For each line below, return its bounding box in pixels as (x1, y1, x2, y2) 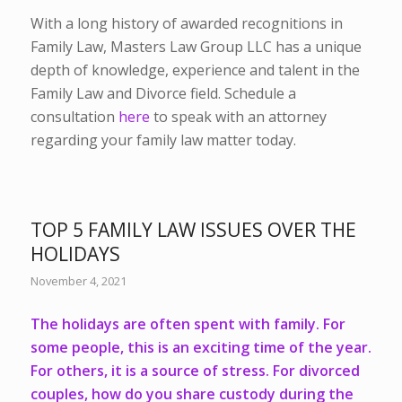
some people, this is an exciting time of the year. (30, 336, 371, 357)
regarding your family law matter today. (30, 130, 296, 151)
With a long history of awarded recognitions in (30, 13, 343, 34)
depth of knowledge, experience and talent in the (30, 60, 360, 81)
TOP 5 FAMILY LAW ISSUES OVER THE (30, 217, 356, 243)
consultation (30, 107, 115, 127)
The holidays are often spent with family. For (30, 313, 345, 334)
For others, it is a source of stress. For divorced (30, 360, 360, 380)
